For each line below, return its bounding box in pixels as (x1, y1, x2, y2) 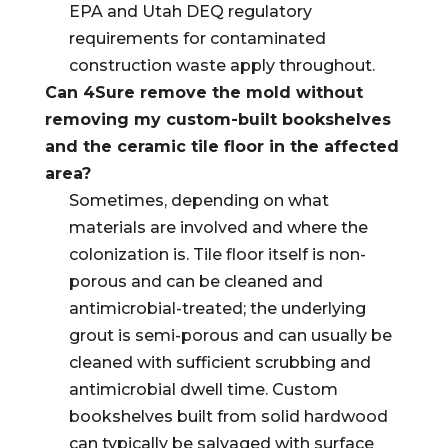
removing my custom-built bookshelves (44, 110, 391, 129)
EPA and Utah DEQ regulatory (68, 2, 312, 21)
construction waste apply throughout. (68, 56, 375, 75)
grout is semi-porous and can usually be (68, 326, 392, 345)
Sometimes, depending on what (68, 191, 329, 210)
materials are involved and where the (68, 218, 368, 237)
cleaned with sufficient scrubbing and (68, 353, 371, 372)
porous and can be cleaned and (68, 272, 323, 291)
